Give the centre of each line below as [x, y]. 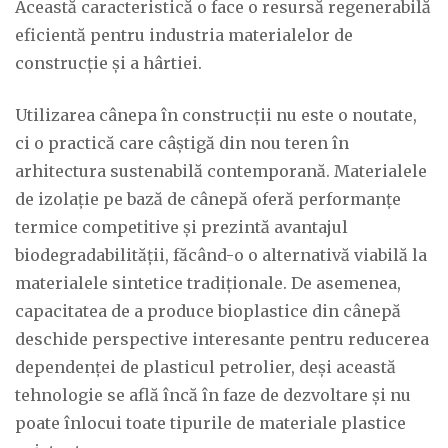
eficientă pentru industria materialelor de [184, 35]
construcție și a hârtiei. [108, 63]
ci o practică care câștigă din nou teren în [182, 143]
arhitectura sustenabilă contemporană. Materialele [221, 171]
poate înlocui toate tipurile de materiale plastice [210, 423]
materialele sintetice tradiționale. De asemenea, [208, 283]
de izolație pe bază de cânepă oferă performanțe [208, 199]
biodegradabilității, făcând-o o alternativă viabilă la [221, 255]
